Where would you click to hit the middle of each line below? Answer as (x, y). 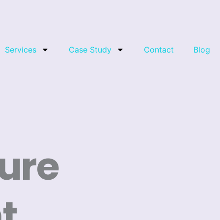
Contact (159, 50)
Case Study (90, 50)
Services (21, 50)
